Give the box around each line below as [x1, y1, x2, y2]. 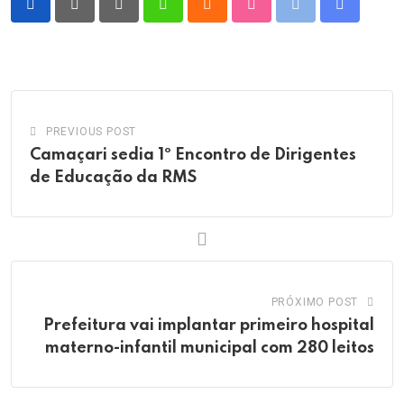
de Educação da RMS [30, 170, 197, 187]
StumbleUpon [250, 6, 335, 24]
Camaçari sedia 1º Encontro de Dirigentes [30, 147, 356, 164]
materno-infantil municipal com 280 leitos [45, 340, 374, 357]
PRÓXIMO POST [271, 296, 359, 309]
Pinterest [117, 6, 177, 24]
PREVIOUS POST [45, 125, 137, 139]
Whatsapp [161, 6, 225, 24]
